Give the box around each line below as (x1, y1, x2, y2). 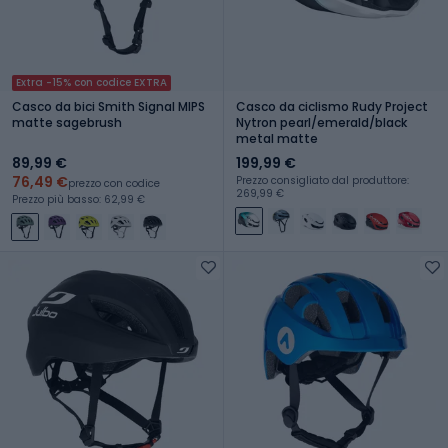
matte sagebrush (12, 113, 122, 131)
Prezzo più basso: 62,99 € (12, 191, 145, 207)
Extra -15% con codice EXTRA (16, 74, 167, 90)
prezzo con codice (68, 175, 160, 191)
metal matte (236, 129, 318, 147)
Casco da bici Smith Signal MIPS (12, 97, 205, 115)
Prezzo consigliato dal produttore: (236, 172, 409, 188)
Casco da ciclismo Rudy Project (236, 97, 428, 115)
